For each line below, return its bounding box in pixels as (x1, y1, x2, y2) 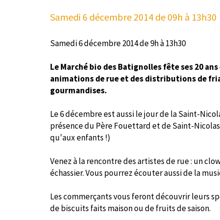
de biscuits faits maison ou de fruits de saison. (50, 203, 211, 214)
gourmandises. (50, 85, 107, 96)
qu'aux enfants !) (50, 132, 110, 143)
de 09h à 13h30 (153, 11, 217, 23)
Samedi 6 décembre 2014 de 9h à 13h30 (50, 38, 186, 49)
